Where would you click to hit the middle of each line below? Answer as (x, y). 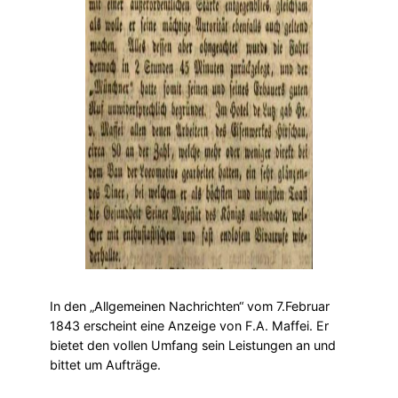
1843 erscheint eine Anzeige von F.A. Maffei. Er (189, 325)
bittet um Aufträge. (105, 364)
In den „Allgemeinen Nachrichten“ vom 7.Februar (190, 306)
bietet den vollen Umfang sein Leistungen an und (193, 345)
